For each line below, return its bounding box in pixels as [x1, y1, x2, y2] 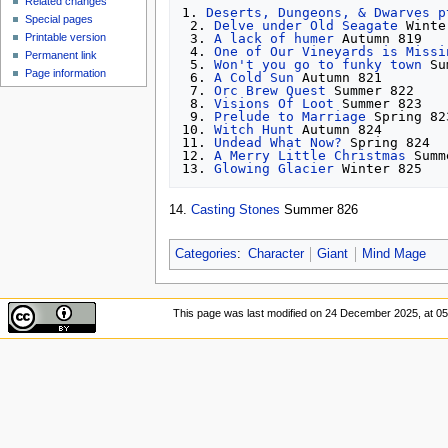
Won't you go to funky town [214, 56, 423, 72]
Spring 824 [342, 134, 431, 150]
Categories [174, 246, 237, 261]
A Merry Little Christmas [214, 147, 407, 163]
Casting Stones [190, 202, 280, 217]
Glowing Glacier [214, 160, 335, 176]
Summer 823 [334, 95, 423, 111]
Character [247, 246, 304, 261]
